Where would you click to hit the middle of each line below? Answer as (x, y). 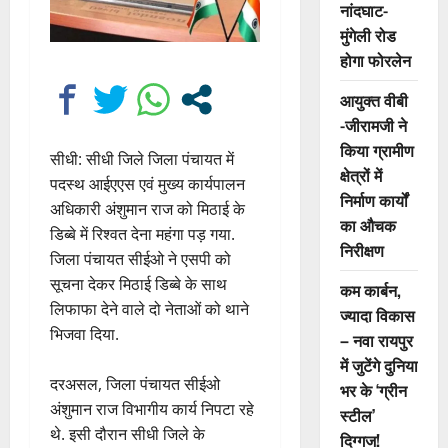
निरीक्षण (361, 250)
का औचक (367, 225)
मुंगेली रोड (367, 35)
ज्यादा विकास (377, 315)
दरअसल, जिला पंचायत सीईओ (135, 384)
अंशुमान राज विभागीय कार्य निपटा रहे (152, 409)
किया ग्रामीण (376, 150)
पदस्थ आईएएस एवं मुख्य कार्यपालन (147, 184)
